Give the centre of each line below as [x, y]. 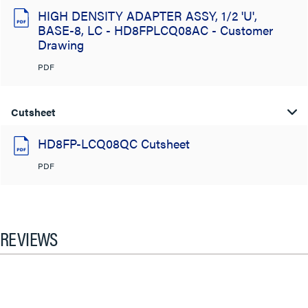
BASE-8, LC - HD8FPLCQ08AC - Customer [155, 30]
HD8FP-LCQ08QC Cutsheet [114, 143]
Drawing [61, 44]
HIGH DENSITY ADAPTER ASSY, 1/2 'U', [147, 15]
